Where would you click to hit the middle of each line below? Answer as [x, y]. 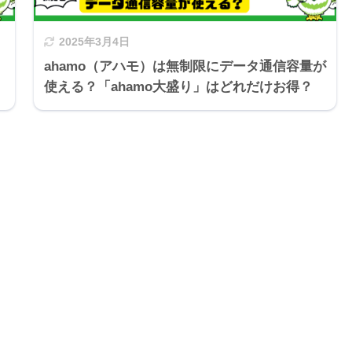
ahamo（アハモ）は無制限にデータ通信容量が [185, 66]
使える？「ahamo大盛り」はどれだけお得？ [178, 86]
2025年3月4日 [94, 42]
